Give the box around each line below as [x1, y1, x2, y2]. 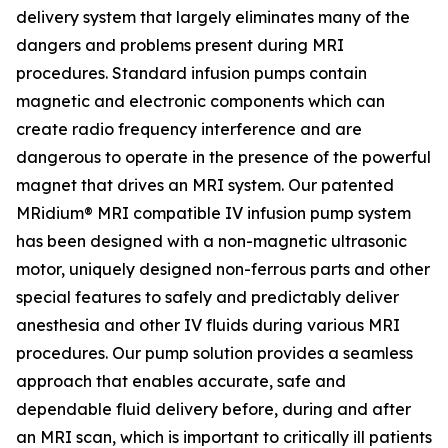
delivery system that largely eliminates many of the [16, 7, 410, 27]
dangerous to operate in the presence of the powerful [16, 147, 431, 167]
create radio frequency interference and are [16, 119, 362, 139]
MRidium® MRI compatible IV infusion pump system [16, 203, 411, 223]
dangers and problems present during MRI [16, 35, 344, 55]
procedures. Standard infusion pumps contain [16, 63, 367, 83]
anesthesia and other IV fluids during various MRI [16, 315, 400, 335]
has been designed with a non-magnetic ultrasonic [16, 231, 407, 251]
